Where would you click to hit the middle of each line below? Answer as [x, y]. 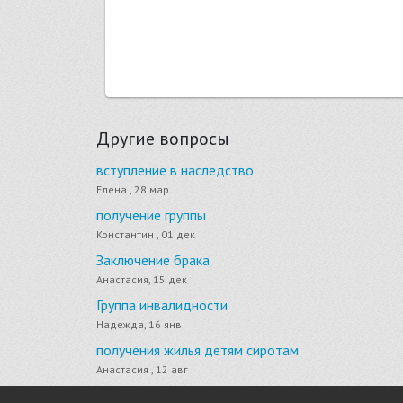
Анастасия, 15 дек [142, 280]
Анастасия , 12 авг [142, 370]
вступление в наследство [175, 170]
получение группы [151, 215]
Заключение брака [153, 260]
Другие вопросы [163, 139]
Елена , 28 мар [133, 190]
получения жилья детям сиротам [197, 350]
